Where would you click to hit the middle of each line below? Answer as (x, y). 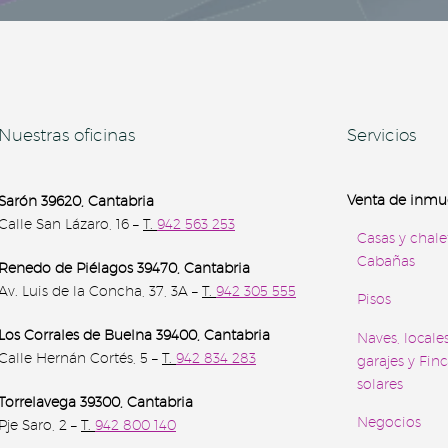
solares (380, 383)
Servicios (381, 134)
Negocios (389, 422)
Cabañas (386, 261)
